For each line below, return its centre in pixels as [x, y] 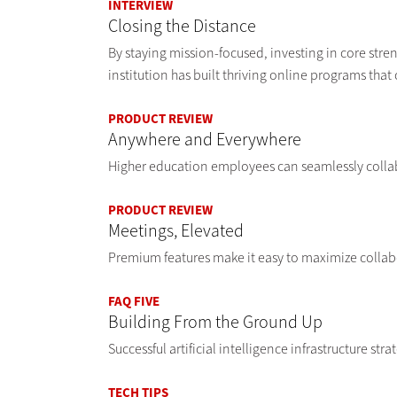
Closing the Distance [182, 27]
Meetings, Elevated [176, 231]
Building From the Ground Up [215, 323]
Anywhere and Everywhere [205, 140]
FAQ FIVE [134, 302]
